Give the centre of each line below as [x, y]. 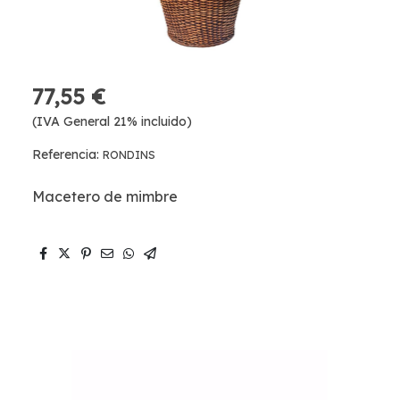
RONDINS [129, 155]
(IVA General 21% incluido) [112, 121]
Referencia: [67, 154]
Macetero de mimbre [105, 196]
